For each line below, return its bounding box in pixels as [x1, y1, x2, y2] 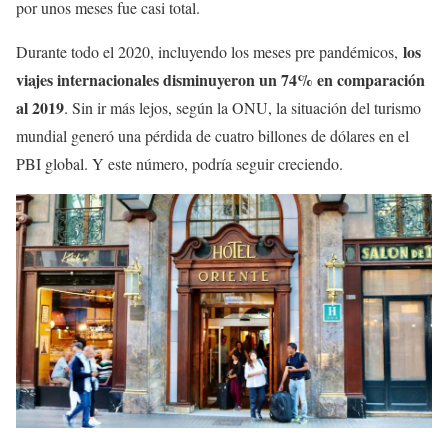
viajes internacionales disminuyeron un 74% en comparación [16, 68, 425, 92]
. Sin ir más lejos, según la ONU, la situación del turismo [64, 97, 421, 119]
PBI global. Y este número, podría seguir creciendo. [16, 153, 348, 175]
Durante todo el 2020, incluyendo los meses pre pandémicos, [16, 41, 403, 63]
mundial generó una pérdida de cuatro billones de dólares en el [16, 125, 409, 147]
